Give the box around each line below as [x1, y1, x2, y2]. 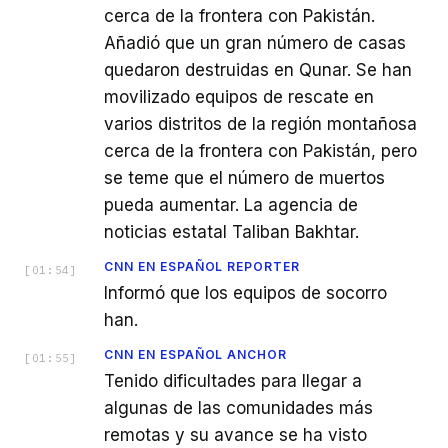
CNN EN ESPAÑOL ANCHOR [104, 347, 288, 363]
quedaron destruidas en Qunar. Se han [104, 60, 412, 81]
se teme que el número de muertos [104, 168, 385, 189]
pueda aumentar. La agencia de [104, 195, 358, 216]
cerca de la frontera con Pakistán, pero [104, 141, 417, 162]
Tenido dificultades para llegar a [104, 371, 362, 392]
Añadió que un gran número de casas [104, 33, 406, 54]
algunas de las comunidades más [104, 398, 373, 419]
